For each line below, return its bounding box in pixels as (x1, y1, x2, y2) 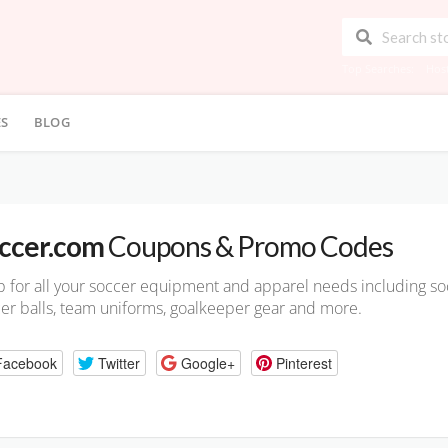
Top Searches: (342, 61, 414, 77)
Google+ (180, 352, 235, 373)
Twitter (97, 352, 140, 373)
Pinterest (275, 352, 332, 373)
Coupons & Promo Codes (104, 229, 393, 263)
